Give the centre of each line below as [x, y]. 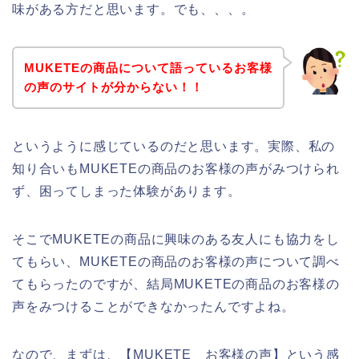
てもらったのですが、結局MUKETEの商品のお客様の [176, 284]
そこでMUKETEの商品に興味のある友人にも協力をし [176, 239]
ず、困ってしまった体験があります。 [127, 191]
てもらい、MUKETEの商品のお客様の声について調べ [176, 261]
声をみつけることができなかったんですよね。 [153, 306]
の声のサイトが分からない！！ [113, 87]
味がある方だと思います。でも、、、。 [133, 10]
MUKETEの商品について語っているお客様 [148, 67]
